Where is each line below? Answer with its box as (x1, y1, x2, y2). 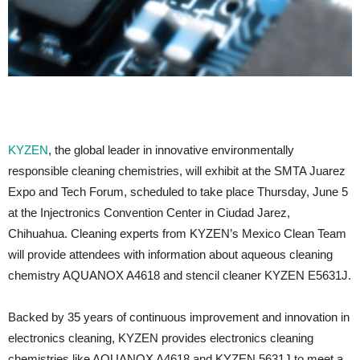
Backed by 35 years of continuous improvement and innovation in (8, 310, 350, 324)
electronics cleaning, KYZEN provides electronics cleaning (8, 331, 313, 345)
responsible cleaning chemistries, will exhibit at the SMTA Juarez (8, 164, 346, 178)
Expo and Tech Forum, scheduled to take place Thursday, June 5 (8, 185, 348, 198)
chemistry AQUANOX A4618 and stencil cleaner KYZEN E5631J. (8, 268, 351, 282)
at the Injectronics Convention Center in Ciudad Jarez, (8, 206, 290, 219)
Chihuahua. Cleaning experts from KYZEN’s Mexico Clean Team (8, 227, 346, 240)
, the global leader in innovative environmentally (48, 143, 294, 157)
